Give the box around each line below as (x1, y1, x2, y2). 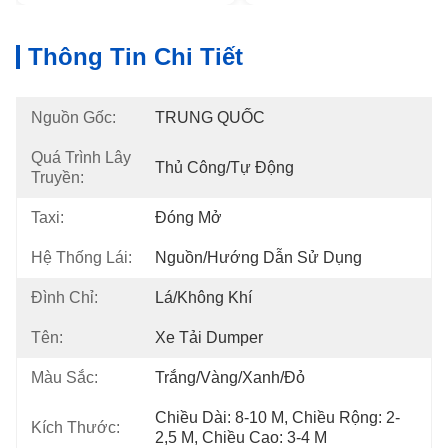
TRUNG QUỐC (155, 109, 265, 126)
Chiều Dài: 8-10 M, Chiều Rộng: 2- (155, 409, 400, 426)
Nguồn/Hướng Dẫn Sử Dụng (155, 249, 362, 266)
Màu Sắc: (31, 369, 98, 386)
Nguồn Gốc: (31, 109, 116, 126)
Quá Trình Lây (31, 149, 131, 166)
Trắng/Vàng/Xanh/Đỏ (155, 369, 305, 386)
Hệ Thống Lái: (31, 249, 132, 266)
